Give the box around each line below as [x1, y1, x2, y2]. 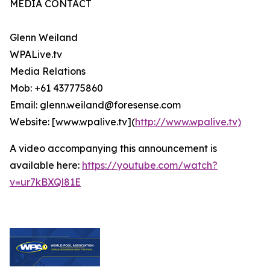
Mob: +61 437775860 [10, 81, 103, 94]
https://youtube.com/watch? [82, 159, 218, 171]
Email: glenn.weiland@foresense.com [10, 98, 181, 111]
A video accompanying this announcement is [10, 142, 217, 154]
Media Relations [10, 64, 86, 77]
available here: [10, 159, 82, 171]
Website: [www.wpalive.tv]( [10, 115, 135, 128]
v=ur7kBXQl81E [10, 175, 81, 188]
